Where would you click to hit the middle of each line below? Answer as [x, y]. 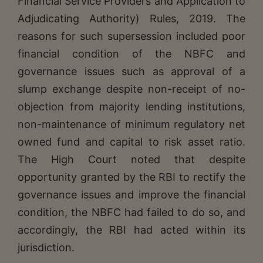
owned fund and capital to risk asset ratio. [131, 141]
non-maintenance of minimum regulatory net [131, 124]
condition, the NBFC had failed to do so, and [131, 212]
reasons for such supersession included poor [131, 36]
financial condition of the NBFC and [131, 53]
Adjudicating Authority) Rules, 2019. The [131, 18]
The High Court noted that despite [131, 159]
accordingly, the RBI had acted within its [131, 230]
